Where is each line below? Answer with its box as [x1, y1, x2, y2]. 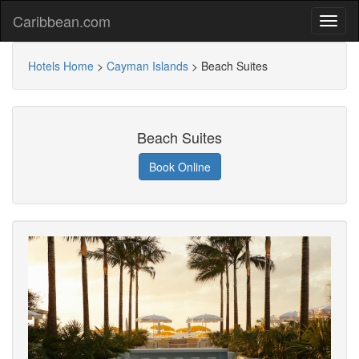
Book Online [148, 159, 211, 175]
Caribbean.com [13, 10, 111, 31]
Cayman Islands [107, 58, 188, 74]
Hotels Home [28, 58, 94, 74]
